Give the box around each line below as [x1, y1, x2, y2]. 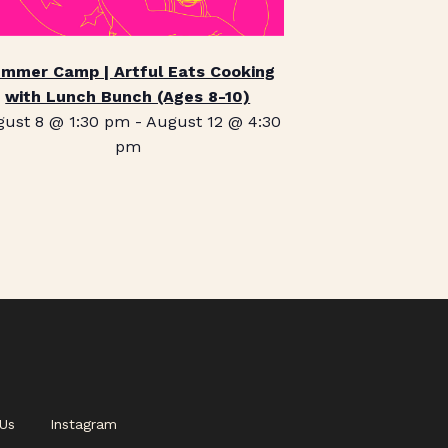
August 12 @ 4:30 [146, 111, 282, 131]
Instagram [49, 415, 117, 432]
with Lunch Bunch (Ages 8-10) [5, 86, 251, 106]
